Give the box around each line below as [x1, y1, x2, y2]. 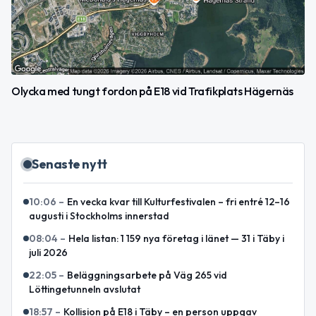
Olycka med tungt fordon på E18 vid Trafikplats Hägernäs [11, 84, 293, 98]
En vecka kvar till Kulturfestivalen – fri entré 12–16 [67, 195, 290, 208]
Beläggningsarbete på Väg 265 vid [67, 269, 227, 281]
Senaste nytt [32, 156, 107, 172]
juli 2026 [29, 246, 68, 259]
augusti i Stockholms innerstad [29, 209, 169, 222]
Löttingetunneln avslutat [29, 283, 140, 296]
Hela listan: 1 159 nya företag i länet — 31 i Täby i [68, 232, 284, 245]
